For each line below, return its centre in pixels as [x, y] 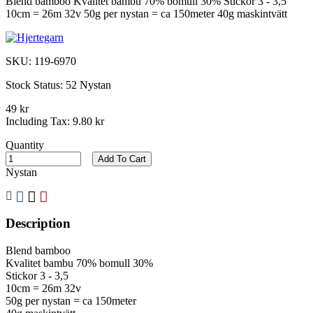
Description [38, 224]
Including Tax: [39, 122]
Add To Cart [122, 159]
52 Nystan [88, 85]
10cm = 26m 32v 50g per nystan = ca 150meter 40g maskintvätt [146, 14]
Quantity [25, 145]
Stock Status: [36, 85]
